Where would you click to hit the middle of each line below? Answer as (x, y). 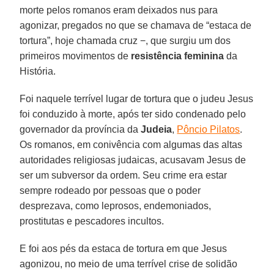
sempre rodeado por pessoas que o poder (110, 190)
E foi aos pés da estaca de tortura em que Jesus (124, 248)
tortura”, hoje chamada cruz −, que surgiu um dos (125, 40)
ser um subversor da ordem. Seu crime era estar (124, 175)
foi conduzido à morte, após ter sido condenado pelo (133, 114)
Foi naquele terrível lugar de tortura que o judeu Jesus (137, 98)
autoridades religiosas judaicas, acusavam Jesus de (133, 160)
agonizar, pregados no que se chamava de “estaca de (136, 25)
